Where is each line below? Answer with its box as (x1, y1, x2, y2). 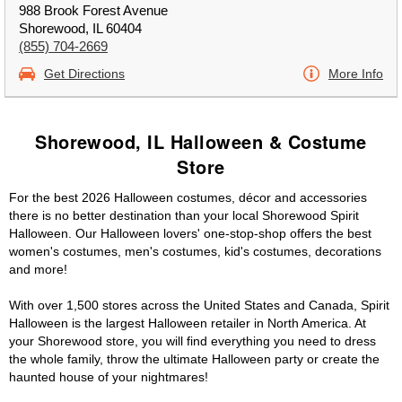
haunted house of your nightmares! (9, 370, 208, 384)
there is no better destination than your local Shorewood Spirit (9, 208, 359, 223)
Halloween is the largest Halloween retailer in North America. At (9, 316, 366, 330)
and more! (9, 262, 67, 276)
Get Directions (44, 66, 125, 81)
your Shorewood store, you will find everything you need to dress (9, 334, 376, 348)
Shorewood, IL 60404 (19, 21, 142, 36)
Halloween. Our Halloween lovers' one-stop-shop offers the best (9, 226, 371, 240)
